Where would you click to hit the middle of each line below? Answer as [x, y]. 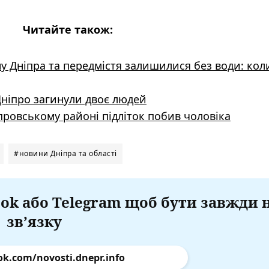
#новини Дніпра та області [65, 153]
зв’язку [34, 221]
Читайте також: [68, 29]
